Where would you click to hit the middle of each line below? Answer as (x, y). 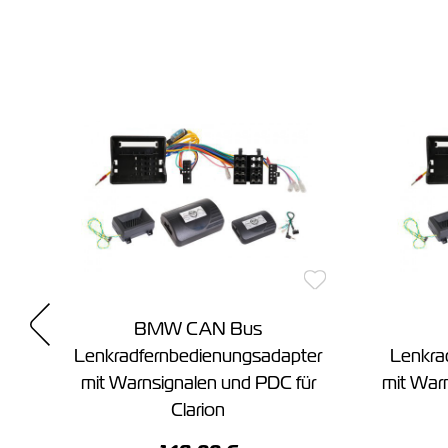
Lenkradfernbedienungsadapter (198, 355)
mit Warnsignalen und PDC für (198, 382)
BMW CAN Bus (198, 328)
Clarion (198, 409)
